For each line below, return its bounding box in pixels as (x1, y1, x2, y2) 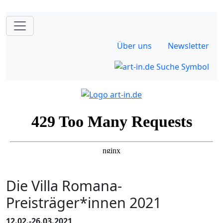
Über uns (117, 40, 152, 51)
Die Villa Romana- (6, 175, 122, 195)
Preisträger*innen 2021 (6, 192, 161, 212)
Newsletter (168, 40, 209, 51)
